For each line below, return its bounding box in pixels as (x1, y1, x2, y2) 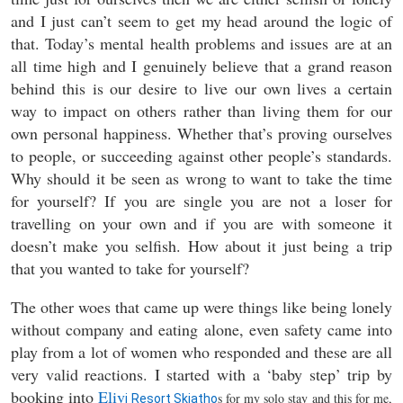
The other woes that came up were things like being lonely (11, 296, 392, 318)
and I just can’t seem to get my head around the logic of (11, 10, 392, 31)
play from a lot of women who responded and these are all (11, 341, 392, 363)
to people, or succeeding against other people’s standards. (11, 145, 392, 166)
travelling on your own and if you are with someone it (11, 212, 392, 234)
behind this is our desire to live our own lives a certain (11, 77, 392, 99)
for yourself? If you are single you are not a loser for (11, 190, 392, 211)
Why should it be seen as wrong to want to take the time (11, 167, 392, 189)
